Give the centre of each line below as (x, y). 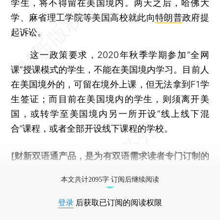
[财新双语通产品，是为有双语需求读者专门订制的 (110, 156)
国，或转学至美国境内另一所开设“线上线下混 (110, 113)
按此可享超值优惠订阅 (101, 170)
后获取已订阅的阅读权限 (118, 202)
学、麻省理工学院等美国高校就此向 (83, 17)
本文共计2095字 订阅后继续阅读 (110, 179)
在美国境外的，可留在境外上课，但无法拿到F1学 (110, 84)
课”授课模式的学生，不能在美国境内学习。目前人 (110, 69)
